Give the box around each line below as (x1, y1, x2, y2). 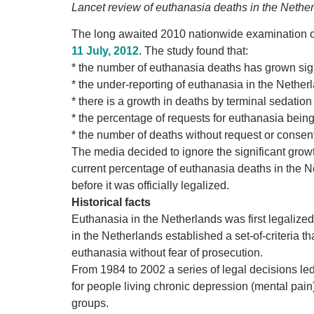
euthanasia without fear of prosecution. (71, 247, 263, 259)
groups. (71, 297, 109, 310)
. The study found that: (139, 45, 248, 57)
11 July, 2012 (71, 45, 139, 57)
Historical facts (71, 196, 151, 209)
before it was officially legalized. (71, 179, 229, 192)
